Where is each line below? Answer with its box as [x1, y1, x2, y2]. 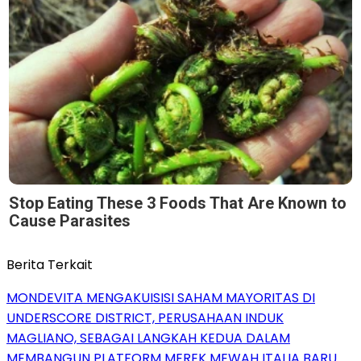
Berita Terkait [6, 255, 93, 274]
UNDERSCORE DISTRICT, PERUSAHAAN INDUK [6, 308, 284, 327]
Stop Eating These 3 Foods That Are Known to [9, 193, 346, 213]
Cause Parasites [9, 210, 131, 230]
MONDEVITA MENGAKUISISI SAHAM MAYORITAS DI [6, 288, 315, 307]
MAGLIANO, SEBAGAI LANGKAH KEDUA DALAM [6, 328, 290, 347]
